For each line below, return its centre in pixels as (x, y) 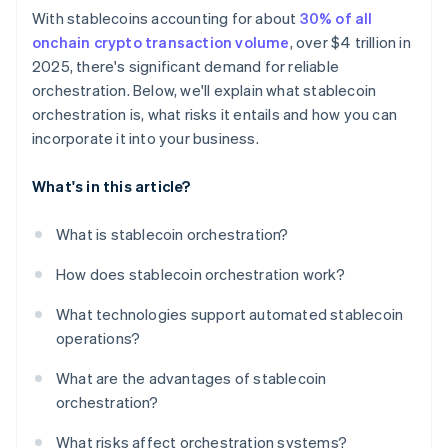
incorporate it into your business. (145, 138)
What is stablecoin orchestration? (172, 234)
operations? (98, 338)
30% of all (336, 18)
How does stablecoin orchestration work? (200, 274)
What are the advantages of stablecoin (191, 378)
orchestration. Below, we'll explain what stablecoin (204, 90)
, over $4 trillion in (350, 42)
